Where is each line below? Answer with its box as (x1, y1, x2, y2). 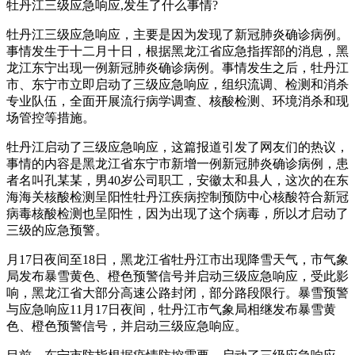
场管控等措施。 (6, 110, 95, 124)
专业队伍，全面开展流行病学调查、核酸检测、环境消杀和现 (6, 94, 349, 108)
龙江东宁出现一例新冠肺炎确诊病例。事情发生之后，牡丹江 (6, 60, 349, 74)
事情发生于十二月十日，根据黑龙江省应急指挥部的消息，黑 (6, 44, 349, 58)
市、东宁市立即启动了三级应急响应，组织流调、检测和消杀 (6, 77, 349, 91)
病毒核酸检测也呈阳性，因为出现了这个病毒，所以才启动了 (6, 206, 349, 220)
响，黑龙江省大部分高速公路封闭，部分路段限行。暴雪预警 (6, 285, 349, 300)
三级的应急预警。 (6, 223, 108, 237)
